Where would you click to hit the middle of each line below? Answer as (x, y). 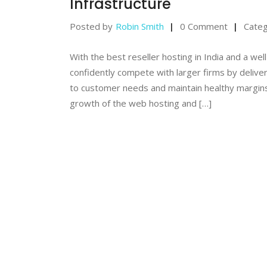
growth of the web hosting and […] (141, 103)
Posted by (91, 26)
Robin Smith (140, 26)
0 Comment (204, 26)
